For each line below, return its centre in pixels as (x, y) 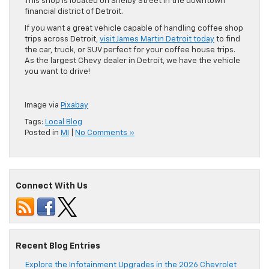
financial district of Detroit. (74, 12)
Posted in (43, 133)
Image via (43, 106)
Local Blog (64, 122)
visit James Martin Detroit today (157, 40)
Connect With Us (52, 186)
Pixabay (74, 106)
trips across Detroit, (62, 40)
